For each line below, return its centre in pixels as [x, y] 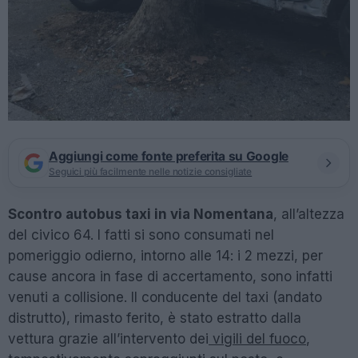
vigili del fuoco [257, 339]
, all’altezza [309, 215]
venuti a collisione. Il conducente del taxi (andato [165, 298]
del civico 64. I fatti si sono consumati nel [141, 235]
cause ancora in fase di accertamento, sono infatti [170, 277]
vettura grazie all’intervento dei [108, 339]
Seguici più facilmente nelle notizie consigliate [151, 171]
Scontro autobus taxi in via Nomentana [141, 215]
